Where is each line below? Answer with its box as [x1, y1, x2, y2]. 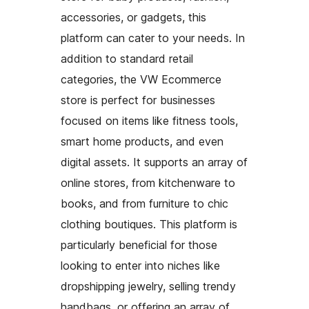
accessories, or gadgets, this [61, 10, 206, 25]
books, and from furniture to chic [61, 197, 228, 211]
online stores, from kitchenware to [61, 176, 235, 190]
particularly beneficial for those [61, 238, 217, 252]
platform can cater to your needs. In [61, 31, 245, 46]
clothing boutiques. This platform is [61, 217, 237, 232]
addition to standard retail [61, 52, 193, 66]
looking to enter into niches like [61, 259, 220, 273]
